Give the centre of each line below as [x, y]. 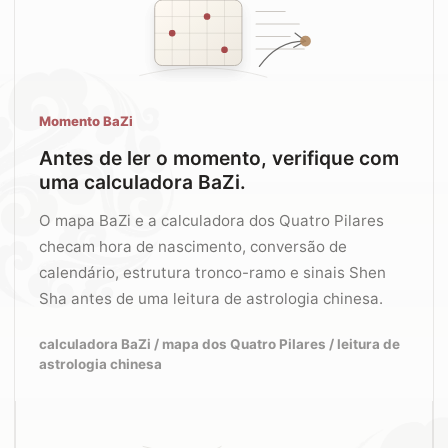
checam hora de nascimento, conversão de [193, 246]
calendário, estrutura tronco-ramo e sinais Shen [212, 272]
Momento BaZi [86, 121]
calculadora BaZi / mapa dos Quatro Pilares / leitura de [219, 344]
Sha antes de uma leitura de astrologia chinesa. [211, 298]
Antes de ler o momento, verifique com [219, 158]
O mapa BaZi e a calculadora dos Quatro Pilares [211, 220]
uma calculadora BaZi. [142, 182]
